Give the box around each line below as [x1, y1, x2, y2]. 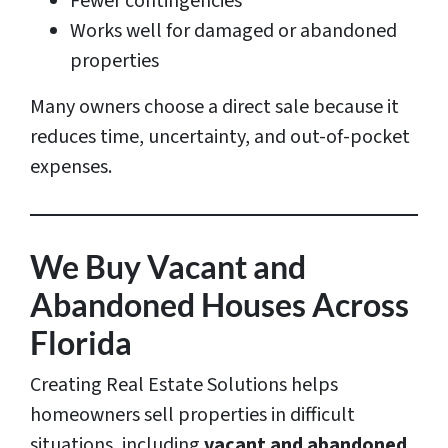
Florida [30, 323, 132, 363]
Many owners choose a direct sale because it [30, 93, 399, 122]
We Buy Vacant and [30, 247, 306, 287]
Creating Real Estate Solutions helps [30, 371, 338, 400]
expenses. [30, 153, 112, 182]
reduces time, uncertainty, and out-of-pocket [30, 123, 410, 152]
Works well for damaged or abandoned [70, 17, 397, 46]
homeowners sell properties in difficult [30, 401, 355, 430]
